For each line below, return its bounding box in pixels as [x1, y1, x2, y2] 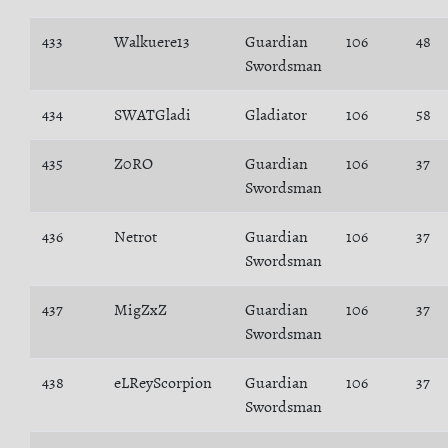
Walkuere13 [114, 31, 190, 53]
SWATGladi [114, 104, 191, 126]
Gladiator [245, 104, 307, 126]
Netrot [114, 226, 157, 248]
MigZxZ [114, 299, 167, 321]
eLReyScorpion [114, 372, 212, 394]
